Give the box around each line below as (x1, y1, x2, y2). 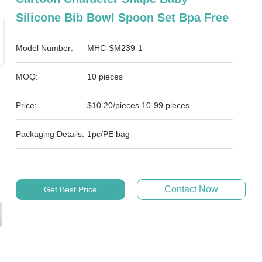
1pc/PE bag (87, 129, 130, 139)
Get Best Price (43, 185, 97, 194)
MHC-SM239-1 (87, 43, 143, 53)
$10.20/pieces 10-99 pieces (87, 101, 190, 110)
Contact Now (164, 184, 218, 194)
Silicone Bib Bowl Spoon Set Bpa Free (16, 11, 229, 24)
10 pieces (87, 72, 123, 81)
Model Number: (16, 43, 74, 53)
